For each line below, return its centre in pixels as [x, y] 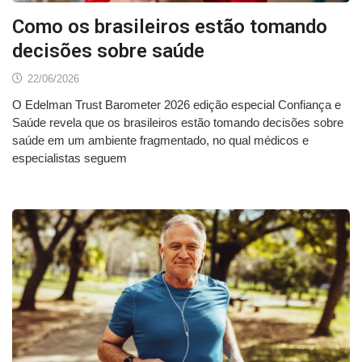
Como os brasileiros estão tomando [170, 26]
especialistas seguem [69, 158]
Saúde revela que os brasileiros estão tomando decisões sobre [178, 122]
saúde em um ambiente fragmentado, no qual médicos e [160, 140]
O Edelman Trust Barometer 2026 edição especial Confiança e [177, 104]
